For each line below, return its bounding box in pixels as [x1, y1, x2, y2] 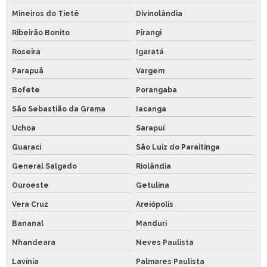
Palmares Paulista [135, 257, 204, 266]
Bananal [12, 219, 44, 228]
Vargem [135, 66, 164, 75]
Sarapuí [135, 123, 164, 132]
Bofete [12, 85, 40, 94]
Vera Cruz [12, 200, 48, 209]
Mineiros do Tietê [12, 9, 79, 18]
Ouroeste [12, 181, 49, 190]
